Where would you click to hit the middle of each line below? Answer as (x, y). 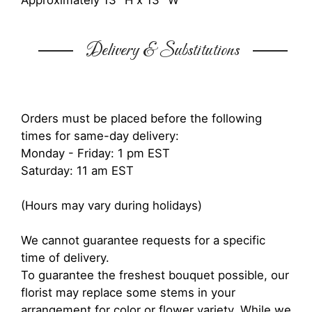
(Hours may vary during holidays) (111, 205)
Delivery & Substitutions (163, 51)
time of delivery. (65, 258)
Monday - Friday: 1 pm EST (95, 153)
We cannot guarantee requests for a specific (143, 240)
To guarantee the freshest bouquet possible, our (155, 275)
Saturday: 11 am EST (77, 171)
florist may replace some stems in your (128, 292)
